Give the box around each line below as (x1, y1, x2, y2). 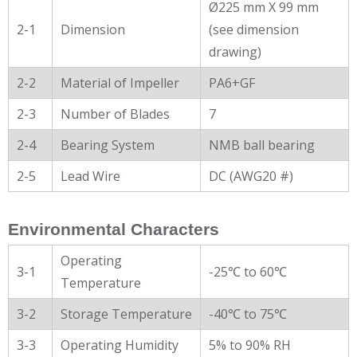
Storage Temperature (61, 304, 192, 323)
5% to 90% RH (209, 335, 291, 354)
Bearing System (61, 135, 155, 154)
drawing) (209, 42, 261, 61)
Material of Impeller (61, 73, 179, 92)
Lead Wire (61, 167, 120, 185)
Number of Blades (61, 104, 170, 123)
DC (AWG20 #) (209, 167, 293, 185)
